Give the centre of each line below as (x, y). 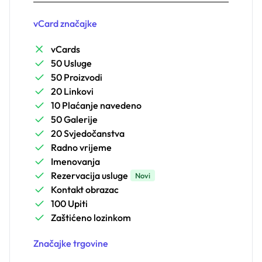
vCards (65, 49)
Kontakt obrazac (85, 190)
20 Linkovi (72, 92)
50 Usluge (71, 63)
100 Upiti (69, 204)
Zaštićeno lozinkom (91, 218)
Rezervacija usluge (89, 176)
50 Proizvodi (77, 77)
